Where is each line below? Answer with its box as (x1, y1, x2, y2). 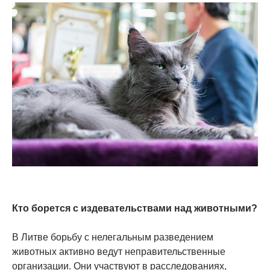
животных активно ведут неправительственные (12, 246, 225, 257)
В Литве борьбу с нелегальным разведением (12, 232, 213, 243)
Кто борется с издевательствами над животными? (12, 203, 257, 214)
